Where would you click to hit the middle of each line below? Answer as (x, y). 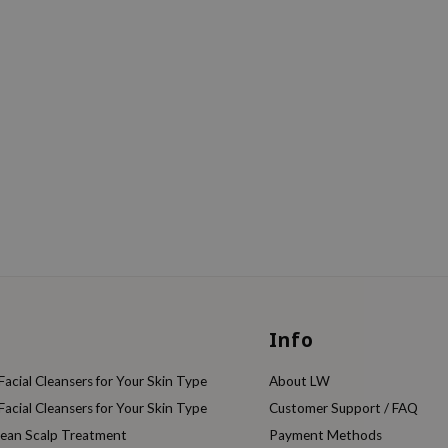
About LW (299, 381)
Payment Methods (325, 435)
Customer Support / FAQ (343, 408)
